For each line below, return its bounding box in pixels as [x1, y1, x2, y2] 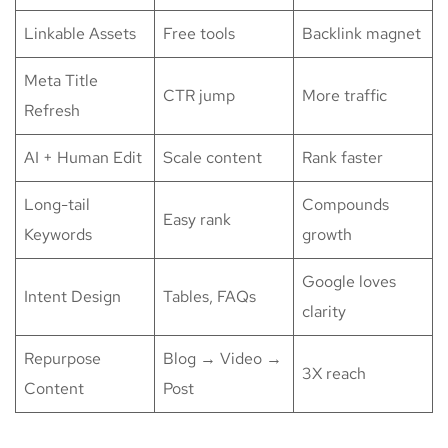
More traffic [302, 85, 387, 107]
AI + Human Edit [24, 147, 142, 169]
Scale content [163, 147, 262, 169]
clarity [302, 301, 346, 323]
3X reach [302, 363, 366, 385]
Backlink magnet [302, 23, 421, 45]
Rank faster [302, 147, 383, 169]
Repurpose [24, 348, 101, 370]
